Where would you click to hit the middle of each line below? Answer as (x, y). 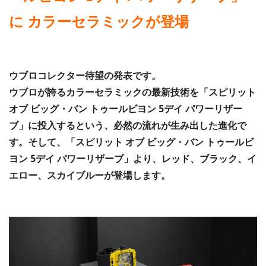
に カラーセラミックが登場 (99, 21)
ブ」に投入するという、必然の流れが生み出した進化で (128, 126)
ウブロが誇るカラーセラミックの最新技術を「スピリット (132, 92)
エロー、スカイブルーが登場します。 (90, 175)
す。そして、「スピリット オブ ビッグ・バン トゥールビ (131, 142)
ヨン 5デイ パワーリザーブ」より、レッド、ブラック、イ (133, 159)
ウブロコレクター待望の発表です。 (85, 76)
